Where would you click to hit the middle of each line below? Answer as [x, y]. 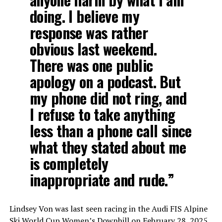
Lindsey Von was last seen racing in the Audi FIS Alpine [108, 209]
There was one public [91, 65]
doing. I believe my [84, 16]
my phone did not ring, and [108, 98]
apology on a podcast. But [105, 82]
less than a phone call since [111, 131]
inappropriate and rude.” [102, 180]
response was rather [89, 32]
